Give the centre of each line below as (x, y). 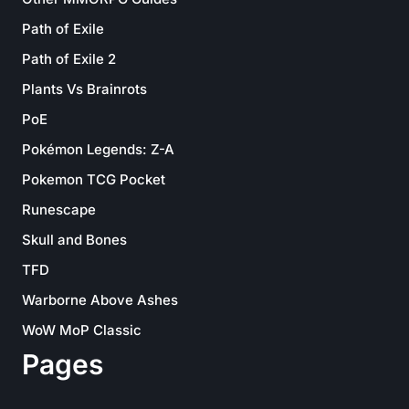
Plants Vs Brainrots (84, 89)
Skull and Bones (74, 240)
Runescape (59, 210)
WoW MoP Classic (82, 330)
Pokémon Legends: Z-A (98, 149)
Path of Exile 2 (69, 59)
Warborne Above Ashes (100, 300)
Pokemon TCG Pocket (94, 179)
